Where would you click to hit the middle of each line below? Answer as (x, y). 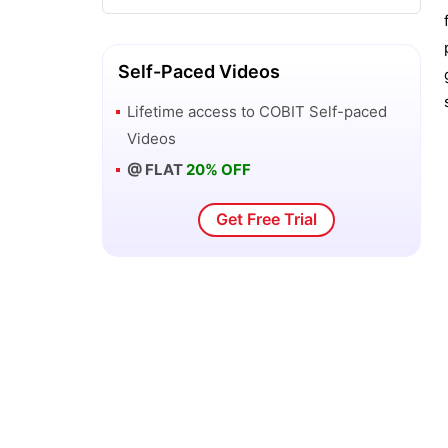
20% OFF (218, 169)
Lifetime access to (193, 111)
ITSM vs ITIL (166, 14)
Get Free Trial (267, 218)
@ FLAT (156, 169)
